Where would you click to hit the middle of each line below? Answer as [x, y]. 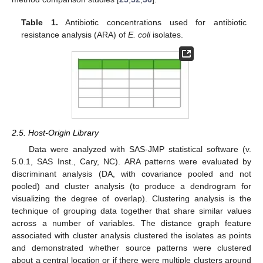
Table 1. [40, 22]
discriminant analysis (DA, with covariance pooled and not [131, 173]
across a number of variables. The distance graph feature [131, 223]
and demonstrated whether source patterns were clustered [131, 247]
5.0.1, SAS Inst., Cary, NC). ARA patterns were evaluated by [131, 161]
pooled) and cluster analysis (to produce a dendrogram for [131, 186]
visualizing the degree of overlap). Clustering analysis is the [131, 198]
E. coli [139, 34]
